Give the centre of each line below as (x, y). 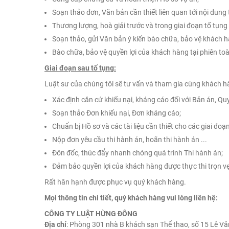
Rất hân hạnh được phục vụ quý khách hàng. (115, 182)
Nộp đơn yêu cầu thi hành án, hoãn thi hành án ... (130, 140)
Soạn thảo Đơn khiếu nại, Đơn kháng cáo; (117, 113)
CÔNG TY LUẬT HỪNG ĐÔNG (91, 214)
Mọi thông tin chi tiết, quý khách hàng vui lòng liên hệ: (131, 198)
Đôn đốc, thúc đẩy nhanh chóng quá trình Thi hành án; (138, 153)
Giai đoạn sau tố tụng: (80, 68)
